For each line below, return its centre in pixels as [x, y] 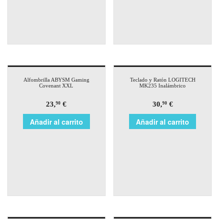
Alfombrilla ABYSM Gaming [56, 80]
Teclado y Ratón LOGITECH [163, 80]
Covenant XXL [56, 86]
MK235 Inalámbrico [163, 86]
